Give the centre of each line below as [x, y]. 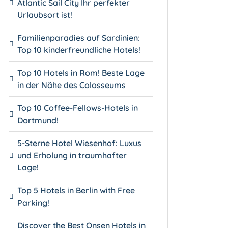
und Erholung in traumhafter [72, 155]
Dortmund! [38, 120]
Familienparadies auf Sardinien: [79, 37]
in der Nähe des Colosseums [72, 85]
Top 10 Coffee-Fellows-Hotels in [78, 108]
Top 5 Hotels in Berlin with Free [76, 190]
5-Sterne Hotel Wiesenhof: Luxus [80, 143]
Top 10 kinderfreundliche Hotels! [79, 50]
